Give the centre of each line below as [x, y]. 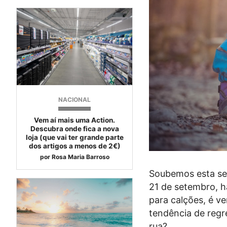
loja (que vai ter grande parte [74, 138]
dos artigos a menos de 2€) [74, 146]
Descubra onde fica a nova [74, 129]
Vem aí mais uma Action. [75, 120]
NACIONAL [75, 100]
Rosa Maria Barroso [80, 157]
